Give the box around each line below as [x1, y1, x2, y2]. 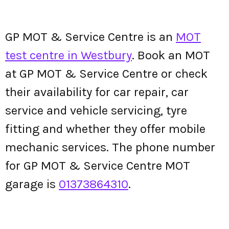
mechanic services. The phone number [5, 140, 215, 154]
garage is [5, 177, 59, 191]
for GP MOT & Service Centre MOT [5, 158, 190, 173]
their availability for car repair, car [5, 85, 189, 99]
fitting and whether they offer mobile [5, 122, 205, 136]
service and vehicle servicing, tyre [5, 103, 187, 118]
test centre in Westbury [5, 48, 132, 62]
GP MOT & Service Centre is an [5, 30, 176, 44]
